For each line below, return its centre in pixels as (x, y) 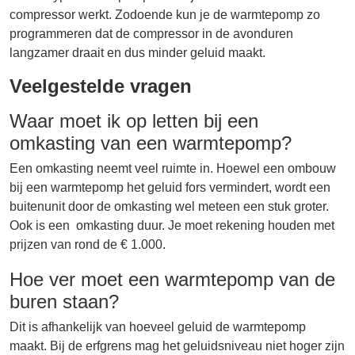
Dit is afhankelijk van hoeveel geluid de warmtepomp (158, 326)
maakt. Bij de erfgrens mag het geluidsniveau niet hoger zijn (177, 345)
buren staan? (64, 301)
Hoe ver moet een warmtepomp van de (172, 279)
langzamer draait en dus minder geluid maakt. (137, 52)
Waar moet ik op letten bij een (134, 120)
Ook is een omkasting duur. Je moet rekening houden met (172, 225)
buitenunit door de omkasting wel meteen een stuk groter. (169, 206)
